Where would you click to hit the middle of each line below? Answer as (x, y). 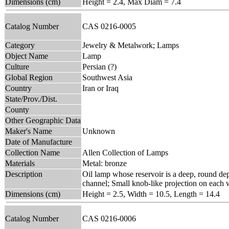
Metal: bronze (105, 163)
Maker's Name (29, 131)
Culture (17, 66)
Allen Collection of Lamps (125, 152)
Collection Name (32, 152)
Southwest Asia (107, 77)
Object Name (27, 56)
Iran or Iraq (100, 88)
